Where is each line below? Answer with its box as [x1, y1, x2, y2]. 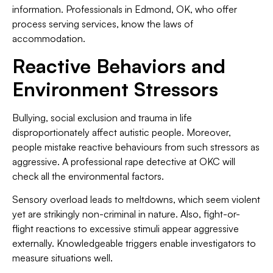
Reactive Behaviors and [12, 53, 225, 78]
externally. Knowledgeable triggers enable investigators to [12, 237, 256, 250]
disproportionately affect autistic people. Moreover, [12, 126, 231, 138]
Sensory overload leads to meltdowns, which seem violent [12, 193, 260, 206]
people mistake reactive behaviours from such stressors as [12, 140, 260, 153]
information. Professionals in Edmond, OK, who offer [12, 2, 237, 15]
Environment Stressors [12, 76, 218, 101]
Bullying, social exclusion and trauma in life [12, 111, 192, 124]
